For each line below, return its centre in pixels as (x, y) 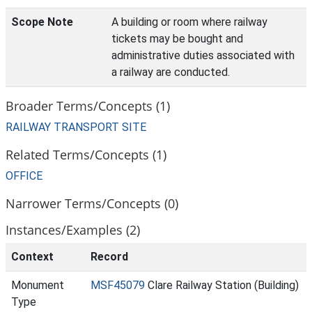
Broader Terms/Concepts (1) (88, 106)
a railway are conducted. (171, 72)
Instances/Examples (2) (73, 229)
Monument (38, 285)
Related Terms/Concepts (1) (86, 154)
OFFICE (24, 176)
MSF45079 (118, 285)
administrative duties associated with (203, 55)
